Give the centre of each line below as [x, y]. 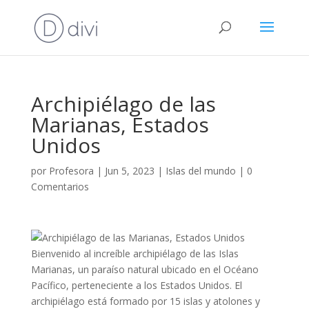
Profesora [71, 171]
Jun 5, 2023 [129, 171]
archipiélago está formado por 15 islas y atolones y [145, 301]
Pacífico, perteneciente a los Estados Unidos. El [136, 285]
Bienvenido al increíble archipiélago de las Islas [134, 253]
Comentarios [60, 187]
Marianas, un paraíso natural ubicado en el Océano [144, 269]
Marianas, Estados [120, 124]
